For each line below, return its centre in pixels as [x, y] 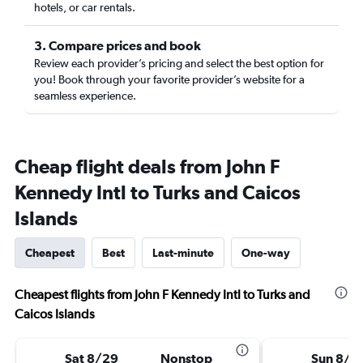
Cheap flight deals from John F [147, 166]
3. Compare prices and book [117, 45]
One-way [266, 253]
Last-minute [183, 253]
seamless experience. [85, 96]
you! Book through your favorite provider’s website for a [169, 79]
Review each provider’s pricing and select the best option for [179, 63]
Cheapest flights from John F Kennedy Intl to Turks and [162, 295]
